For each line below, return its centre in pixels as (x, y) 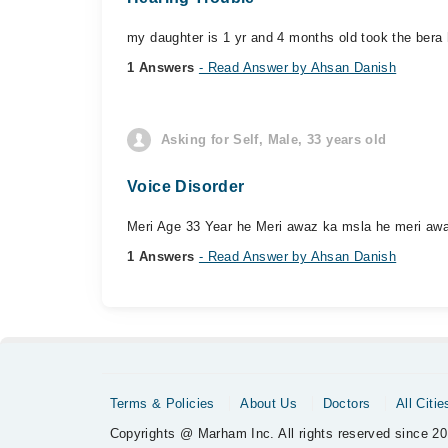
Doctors (346, 403)
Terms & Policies (162, 403)
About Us (269, 403)
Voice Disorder (186, 186)
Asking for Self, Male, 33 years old (274, 139)
